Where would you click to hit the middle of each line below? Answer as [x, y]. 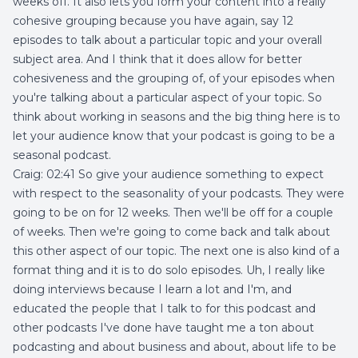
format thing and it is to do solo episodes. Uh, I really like [169, 270]
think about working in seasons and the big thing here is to [177, 117]
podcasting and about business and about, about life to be [175, 347]
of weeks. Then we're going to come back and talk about [171, 232]
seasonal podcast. [62, 155]
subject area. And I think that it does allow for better [157, 59]
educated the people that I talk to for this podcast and [164, 308]
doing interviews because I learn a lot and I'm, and [152, 289]
